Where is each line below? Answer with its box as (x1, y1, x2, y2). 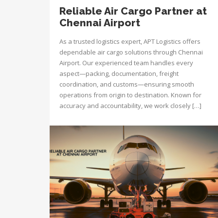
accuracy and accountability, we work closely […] (59, 101, 201, 110)
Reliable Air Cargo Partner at (59, 5, 207, 17)
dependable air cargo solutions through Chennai (59, 48, 203, 56)
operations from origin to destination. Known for (59, 91, 201, 99)
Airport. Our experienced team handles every (59, 58, 193, 67)
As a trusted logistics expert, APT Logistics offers (59, 37, 200, 46)
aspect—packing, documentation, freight (59, 69, 179, 78)
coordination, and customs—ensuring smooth (59, 80, 194, 89)
